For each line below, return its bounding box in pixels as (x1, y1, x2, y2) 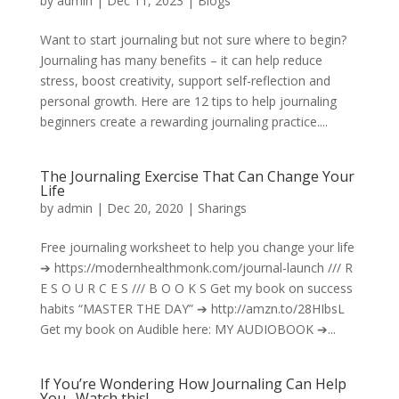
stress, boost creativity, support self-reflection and (39, 71, 330, 89)
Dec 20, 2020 (106, 199, 183, 216)
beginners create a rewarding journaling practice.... (39, 112, 328, 130)
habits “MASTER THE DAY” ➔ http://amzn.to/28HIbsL (39, 299, 345, 317)
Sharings (197, 199, 247, 216)
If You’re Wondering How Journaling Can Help (39, 373, 346, 394)
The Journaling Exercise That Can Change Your (39, 166, 354, 186)
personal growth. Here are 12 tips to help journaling (39, 92, 337, 110)
